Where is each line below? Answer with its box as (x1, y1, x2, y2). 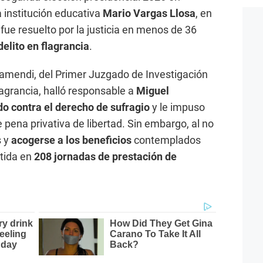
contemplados (131, 134, 201, 147)
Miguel (136, 85, 169, 97)
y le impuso (150, 101, 205, 114)
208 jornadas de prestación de (34, 150, 177, 163)
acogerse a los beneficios (11, 134, 131, 147)
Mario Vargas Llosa (103, 7, 195, 20)
